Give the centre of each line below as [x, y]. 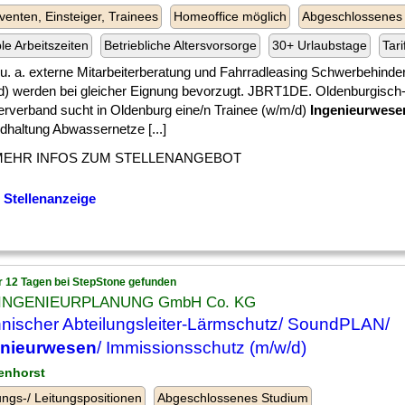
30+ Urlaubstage [320, 45]
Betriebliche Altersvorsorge [180, 45]
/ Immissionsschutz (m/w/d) [202, 348]
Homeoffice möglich [230, 16]
